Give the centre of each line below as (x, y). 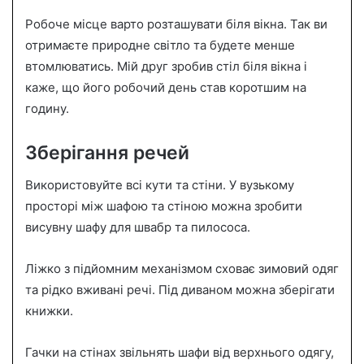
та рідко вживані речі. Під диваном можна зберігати (180, 290)
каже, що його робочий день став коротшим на (166, 87)
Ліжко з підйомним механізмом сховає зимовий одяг (182, 269)
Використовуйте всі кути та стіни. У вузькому (160, 185)
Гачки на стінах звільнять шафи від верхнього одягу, (180, 353)
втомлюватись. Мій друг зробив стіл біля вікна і (166, 66)
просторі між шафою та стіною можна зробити (164, 206)
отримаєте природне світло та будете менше (160, 45)
